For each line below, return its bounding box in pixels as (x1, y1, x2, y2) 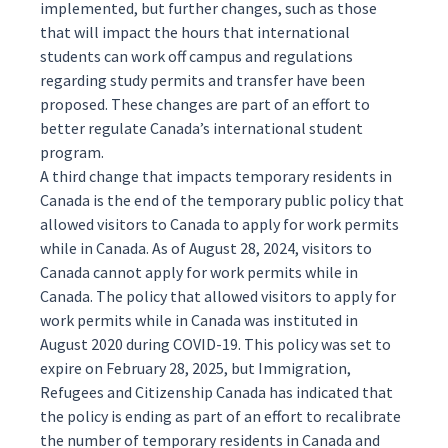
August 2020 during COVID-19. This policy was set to (40, 334, 391, 354)
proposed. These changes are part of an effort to (40, 94, 370, 114)
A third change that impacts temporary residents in (40, 166, 392, 186)
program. (40, 142, 104, 162)
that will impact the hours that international (40, 22, 350, 42)
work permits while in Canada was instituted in (40, 310, 358, 330)
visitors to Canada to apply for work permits (94, 214, 399, 234)
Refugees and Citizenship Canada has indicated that (40, 382, 393, 402)
